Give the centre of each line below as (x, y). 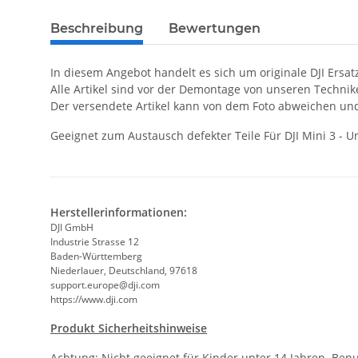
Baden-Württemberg (96, 257)
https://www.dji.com (94, 300)
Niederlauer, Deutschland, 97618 (124, 271)
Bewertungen (215, 29)
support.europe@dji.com (105, 285)
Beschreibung (97, 29)
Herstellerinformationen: (119, 213)
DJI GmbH (72, 228)
